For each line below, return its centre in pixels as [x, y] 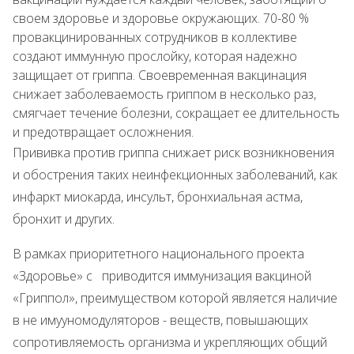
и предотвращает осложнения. [103, 132]
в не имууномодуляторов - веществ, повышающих [160, 320]
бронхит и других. [64, 219]
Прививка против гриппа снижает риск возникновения [173, 153]
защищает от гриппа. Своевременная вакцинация [160, 75]
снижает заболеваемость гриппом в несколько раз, [164, 94]
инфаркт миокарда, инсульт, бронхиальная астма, [158, 197]
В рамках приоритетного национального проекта [158, 254]
